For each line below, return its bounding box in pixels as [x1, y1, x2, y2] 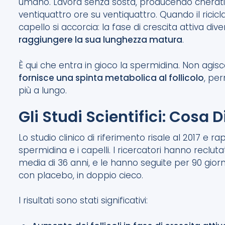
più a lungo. [19, 84, 67, 96]
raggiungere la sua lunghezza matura [19, 34, 183, 46]
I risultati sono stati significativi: [19, 194, 148, 207]
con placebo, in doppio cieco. [19, 169, 144, 181]
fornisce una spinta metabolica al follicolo [19, 71, 204, 84]
